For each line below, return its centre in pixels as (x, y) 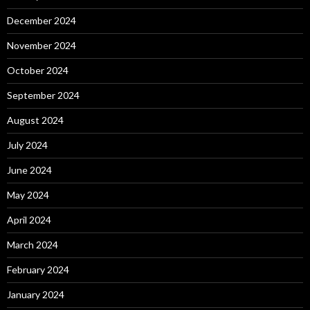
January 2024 (36, 294)
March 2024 (33, 245)
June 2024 (29, 170)
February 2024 (38, 270)
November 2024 (42, 45)
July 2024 (27, 145)
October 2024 (38, 70)
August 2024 (35, 120)
